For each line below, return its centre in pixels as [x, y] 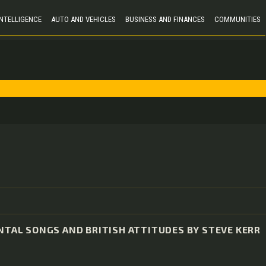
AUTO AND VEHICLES [83, 19]
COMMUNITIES [237, 19]
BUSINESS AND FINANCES [165, 19]
